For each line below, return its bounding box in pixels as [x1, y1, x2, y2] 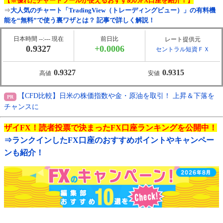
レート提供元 [165, 36, 201, 43]
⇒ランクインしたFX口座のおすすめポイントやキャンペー [4, 136, 214, 145]
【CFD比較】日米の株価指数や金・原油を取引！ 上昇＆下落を [18, 92, 215, 100]
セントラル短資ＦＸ [156, 46, 210, 53]
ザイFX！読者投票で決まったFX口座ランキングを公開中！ [4, 123, 217, 132]
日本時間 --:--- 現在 [13, 35, 64, 43]
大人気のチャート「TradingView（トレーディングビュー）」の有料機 [10, 7, 216, 14]
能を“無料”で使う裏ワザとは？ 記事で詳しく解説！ [4, 17, 155, 24]
